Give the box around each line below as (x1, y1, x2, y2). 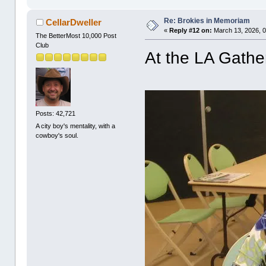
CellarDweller (45, 17, 102, 27)
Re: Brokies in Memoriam (164, 17, 251, 26)
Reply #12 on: (169, 27, 213, 34)
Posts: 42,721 (36, 109, 76, 117)
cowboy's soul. (36, 131, 79, 139)
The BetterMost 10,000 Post (36, 31, 117, 39)
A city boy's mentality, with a (36, 122, 116, 129)
